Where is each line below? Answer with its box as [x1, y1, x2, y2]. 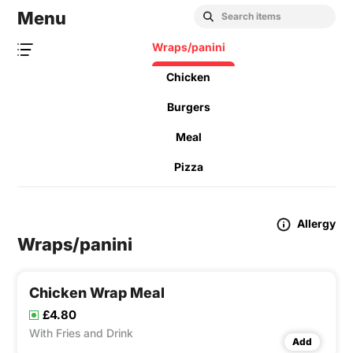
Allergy [296, 217, 336, 231]
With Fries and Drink [29, 326, 133, 340]
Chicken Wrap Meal [29, 284, 165, 302]
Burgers [166, 100, 210, 114]
